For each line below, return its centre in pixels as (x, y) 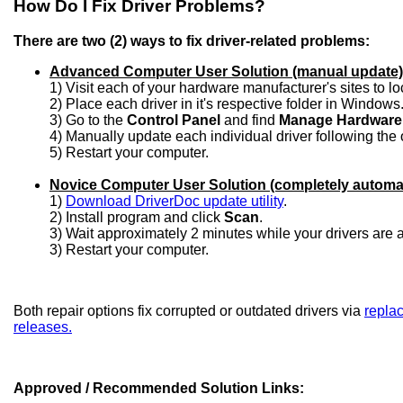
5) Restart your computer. (129, 153)
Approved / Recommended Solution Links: (159, 389)
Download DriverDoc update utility (175, 201)
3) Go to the (88, 121)
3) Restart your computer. (129, 250)
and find (250, 121)
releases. (43, 327)
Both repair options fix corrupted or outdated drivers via (189, 311)
